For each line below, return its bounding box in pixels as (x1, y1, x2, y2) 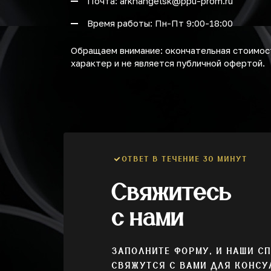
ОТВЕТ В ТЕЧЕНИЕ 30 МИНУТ (122, 155, 248, 163)
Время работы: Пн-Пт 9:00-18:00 (87, 18, 233, 28)
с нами (112, 202, 184, 231)
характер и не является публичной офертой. (71, 57, 265, 68)
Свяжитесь (112, 177, 232, 206)
